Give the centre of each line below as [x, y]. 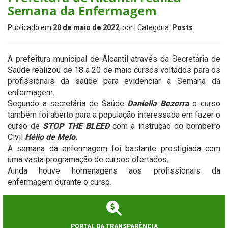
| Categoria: [153, 27]
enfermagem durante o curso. [60, 182]
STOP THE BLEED [76, 126]
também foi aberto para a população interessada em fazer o [114, 115]
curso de [25, 126]
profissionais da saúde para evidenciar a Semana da [114, 81]
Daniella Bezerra [158, 104]
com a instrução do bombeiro [165, 126]
